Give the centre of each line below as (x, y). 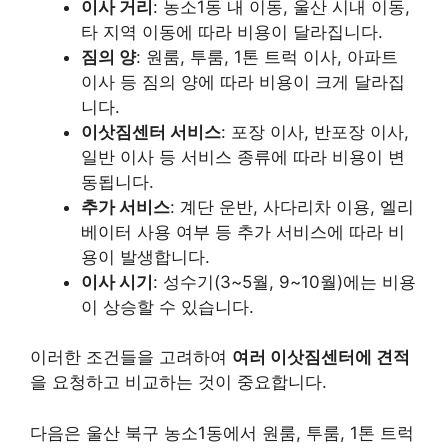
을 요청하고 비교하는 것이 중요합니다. (178, 382)
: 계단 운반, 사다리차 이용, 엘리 (292, 206)
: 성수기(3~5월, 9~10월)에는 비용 (284, 281)
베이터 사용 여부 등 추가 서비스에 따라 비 (243, 231)
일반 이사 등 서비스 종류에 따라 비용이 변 (243, 156)
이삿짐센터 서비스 (151, 131)
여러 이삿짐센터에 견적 (321, 357)
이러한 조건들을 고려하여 (131, 357)
